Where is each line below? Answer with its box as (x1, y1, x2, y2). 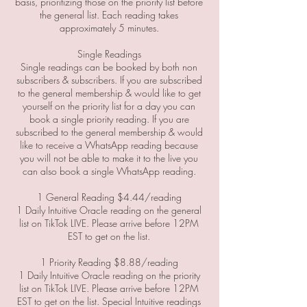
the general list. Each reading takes (40, 8, 178, 21)
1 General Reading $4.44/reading (36, 191, 182, 204)
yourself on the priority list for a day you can (23, 99, 195, 112)
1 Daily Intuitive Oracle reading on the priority (18, 269, 200, 282)
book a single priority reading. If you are (29, 112, 189, 125)
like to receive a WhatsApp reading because (20, 138, 198, 151)
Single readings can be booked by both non (21, 60, 197, 73)
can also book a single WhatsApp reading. (22, 164, 196, 177)
